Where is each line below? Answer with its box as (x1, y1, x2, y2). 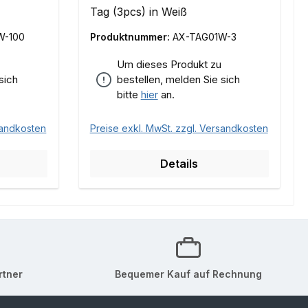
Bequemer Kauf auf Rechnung (115, 267, 262, 280)
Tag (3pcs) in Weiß (89, 5, 187, 19)
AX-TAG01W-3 (172, 31, 236, 43)
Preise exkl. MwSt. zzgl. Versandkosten (89, 122, 268, 135)
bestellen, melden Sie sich (116, 73, 240, 87)
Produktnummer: (89, 31, 173, 43)
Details (160, 157, 199, 171)
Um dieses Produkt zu (116, 58, 221, 71)
